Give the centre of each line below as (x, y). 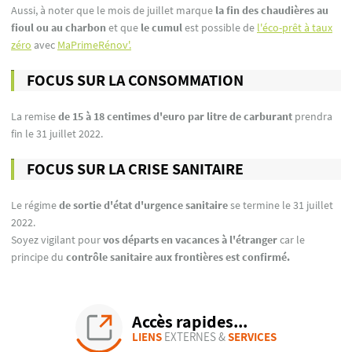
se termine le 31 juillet (280, 205)
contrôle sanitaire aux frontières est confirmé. (179, 257)
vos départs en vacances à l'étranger (190, 239)
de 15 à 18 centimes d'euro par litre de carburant (176, 116)
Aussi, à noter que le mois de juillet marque (113, 10)
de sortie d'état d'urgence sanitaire (143, 205)
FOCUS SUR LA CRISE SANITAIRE (135, 169)
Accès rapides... (189, 321)
